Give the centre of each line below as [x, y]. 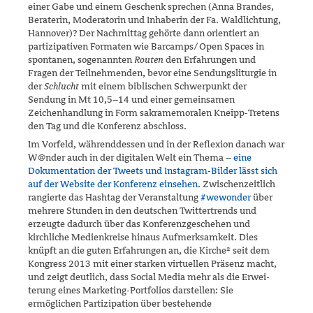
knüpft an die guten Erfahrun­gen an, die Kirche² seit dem [149, 251]
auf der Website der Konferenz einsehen [113, 184]
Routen [149, 59]
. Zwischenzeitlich [236, 184]
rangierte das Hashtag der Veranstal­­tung [114, 198]
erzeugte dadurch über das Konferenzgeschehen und [139, 224]
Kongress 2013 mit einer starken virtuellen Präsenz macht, [152, 264]
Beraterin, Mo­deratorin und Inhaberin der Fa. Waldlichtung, [154, 20]
